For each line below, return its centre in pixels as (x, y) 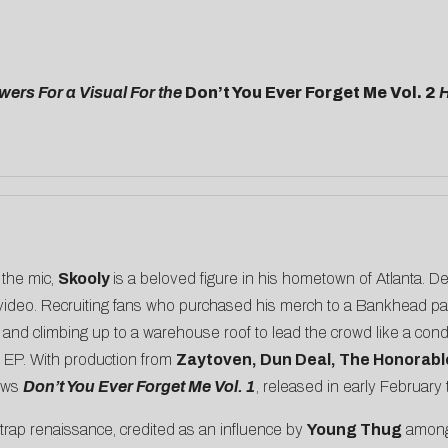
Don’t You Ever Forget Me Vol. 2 (311, 93)
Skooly (85, 279)
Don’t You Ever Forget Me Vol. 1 (139, 387)
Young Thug (354, 430)
